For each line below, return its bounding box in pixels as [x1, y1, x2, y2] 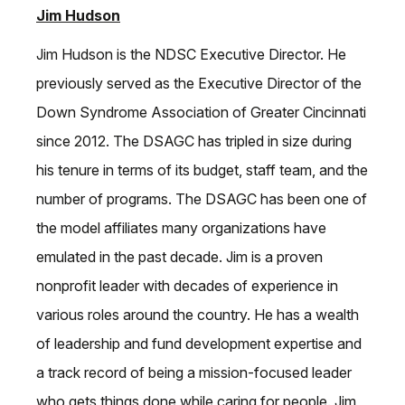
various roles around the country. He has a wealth [36, 306, 359, 324]
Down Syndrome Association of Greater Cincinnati [36, 103, 366, 121]
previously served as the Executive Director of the [36, 74, 362, 92]
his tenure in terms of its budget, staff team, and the [36, 161, 368, 179]
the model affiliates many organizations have [36, 219, 326, 237]
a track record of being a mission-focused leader [36, 363, 352, 381]
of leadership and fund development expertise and [36, 334, 362, 353]
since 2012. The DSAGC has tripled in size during [36, 132, 352, 150]
